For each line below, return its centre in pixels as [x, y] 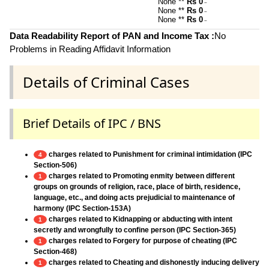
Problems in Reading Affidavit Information [90, 49]
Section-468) [55, 251]
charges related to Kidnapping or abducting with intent [140, 219]
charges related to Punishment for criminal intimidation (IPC [150, 154]
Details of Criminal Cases [106, 82]
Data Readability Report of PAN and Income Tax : [112, 36]
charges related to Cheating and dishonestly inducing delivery [153, 262]
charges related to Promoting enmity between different [141, 176]
